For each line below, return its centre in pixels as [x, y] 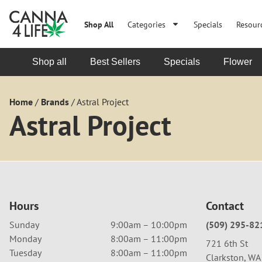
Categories [146, 24]
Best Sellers [115, 62]
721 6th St [227, 243]
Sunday [24, 225]
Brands [55, 102]
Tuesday [25, 253]
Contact [225, 206]
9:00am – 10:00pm [149, 225]
